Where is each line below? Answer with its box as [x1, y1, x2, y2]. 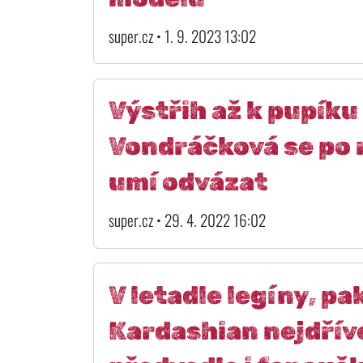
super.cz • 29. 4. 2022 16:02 [108, 208, 266, 233]
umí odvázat [108, 167, 267, 198]
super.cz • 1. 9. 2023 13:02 [108, 23, 256, 48]
